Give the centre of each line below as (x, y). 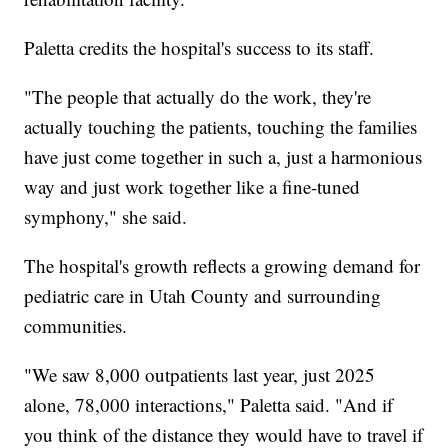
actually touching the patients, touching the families (221, 127)
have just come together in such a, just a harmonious (223, 157)
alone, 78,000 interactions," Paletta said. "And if (209, 405)
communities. (76, 326)
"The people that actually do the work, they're (198, 97)
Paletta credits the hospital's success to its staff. (199, 48)
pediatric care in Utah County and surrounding (203, 296)
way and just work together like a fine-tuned (192, 187)
